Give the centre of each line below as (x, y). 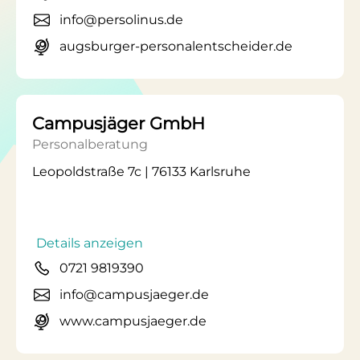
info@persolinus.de (121, 20)
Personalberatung (90, 144)
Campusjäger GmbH (119, 123)
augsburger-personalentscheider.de (176, 46)
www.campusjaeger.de (133, 321)
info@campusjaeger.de (134, 295)
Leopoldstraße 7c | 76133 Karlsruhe (141, 172)
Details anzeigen (90, 243)
